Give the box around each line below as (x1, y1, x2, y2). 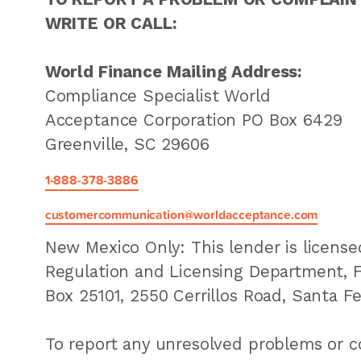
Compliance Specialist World (44, 86, 271, 106)
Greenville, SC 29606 (44, 135, 210, 155)
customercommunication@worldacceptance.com (44, 205, 318, 224)
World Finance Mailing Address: (44, 62, 303, 82)
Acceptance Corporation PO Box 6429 (44, 110, 342, 131)
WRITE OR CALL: (44, 14, 177, 34)
